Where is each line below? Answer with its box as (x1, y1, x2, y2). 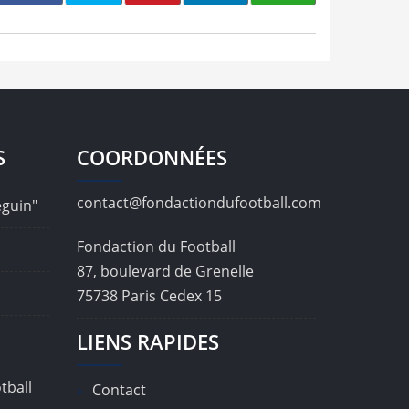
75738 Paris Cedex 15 (76, 286, 222, 307)
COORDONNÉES (76, 143, 227, 173)
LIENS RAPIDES (76, 328, 219, 357)
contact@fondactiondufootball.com (76, 193, 321, 214)
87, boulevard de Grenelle (76, 261, 254, 282)
